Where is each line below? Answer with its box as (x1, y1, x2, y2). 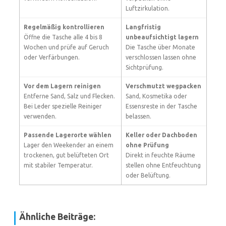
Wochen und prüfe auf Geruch (24, 44, 109, 50)
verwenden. (24, 113, 56, 120)
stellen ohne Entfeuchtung (126, 162, 201, 168)
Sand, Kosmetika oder (126, 93, 187, 99)
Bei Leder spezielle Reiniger (24, 103, 102, 109)
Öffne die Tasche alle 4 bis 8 (24, 34, 102, 40)
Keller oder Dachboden (126, 132, 197, 138)
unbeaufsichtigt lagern (126, 34, 199, 40)
